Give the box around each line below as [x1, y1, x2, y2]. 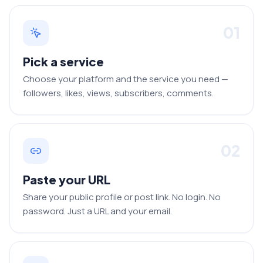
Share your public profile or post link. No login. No [23, 190, 221, 203]
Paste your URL [23, 171, 110, 187]
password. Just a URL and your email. [23, 204, 172, 217]
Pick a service [23, 53, 104, 69]
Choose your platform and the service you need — [23, 72, 228, 85]
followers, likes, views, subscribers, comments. [23, 86, 214, 99]
